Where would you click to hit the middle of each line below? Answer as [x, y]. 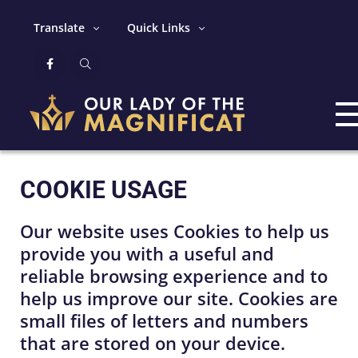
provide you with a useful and [147, 253]
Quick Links [159, 28]
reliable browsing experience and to [174, 276]
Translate [60, 28]
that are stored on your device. [153, 343]
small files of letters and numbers [164, 320]
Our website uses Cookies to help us [175, 231]
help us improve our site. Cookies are [179, 298]
